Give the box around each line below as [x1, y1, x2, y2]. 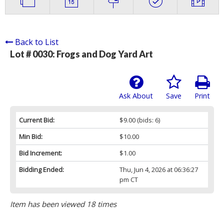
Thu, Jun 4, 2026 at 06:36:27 [119, 165, 198, 174]
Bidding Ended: [19, 165, 64, 174]
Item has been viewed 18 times [10, 199, 116, 209]
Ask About [119, 91, 153, 101]
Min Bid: [19, 132, 42, 141]
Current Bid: [19, 115, 54, 125]
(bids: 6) [135, 115, 160, 125]
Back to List [15, 36, 58, 48]
